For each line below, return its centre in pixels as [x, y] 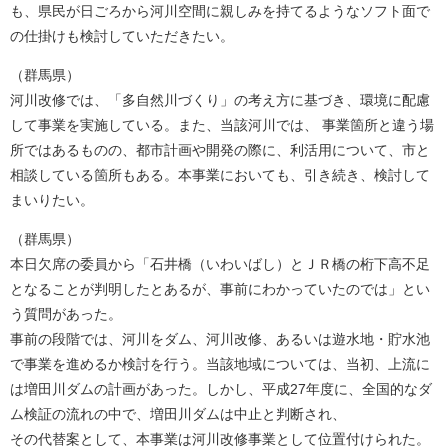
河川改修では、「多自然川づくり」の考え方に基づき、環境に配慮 [220, 100]
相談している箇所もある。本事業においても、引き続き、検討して [220, 175]
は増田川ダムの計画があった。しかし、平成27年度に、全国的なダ [221, 389]
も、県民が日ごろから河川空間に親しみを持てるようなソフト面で [220, 11]
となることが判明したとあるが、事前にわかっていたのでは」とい [220, 289]
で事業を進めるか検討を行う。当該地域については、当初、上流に [220, 364]
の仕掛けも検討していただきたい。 [122, 36]
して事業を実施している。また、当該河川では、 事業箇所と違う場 [222, 125]
